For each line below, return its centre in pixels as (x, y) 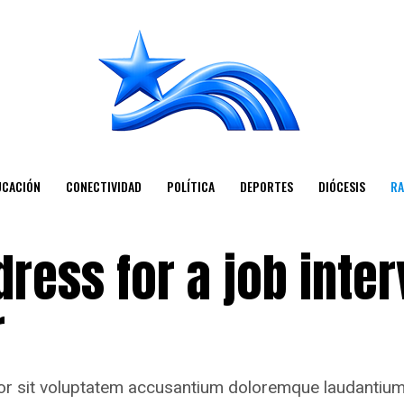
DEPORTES (266, 186)
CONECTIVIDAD (103, 186)
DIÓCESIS (341, 186)
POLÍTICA (190, 186)
